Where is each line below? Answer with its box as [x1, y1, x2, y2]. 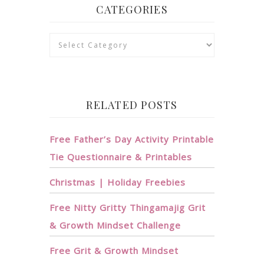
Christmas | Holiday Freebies [49, 176, 186, 188]
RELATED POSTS [86, 98, 178, 112]
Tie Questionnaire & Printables [49, 151, 192, 163]
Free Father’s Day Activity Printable [49, 133, 214, 145]
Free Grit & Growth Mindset [49, 245, 179, 256]
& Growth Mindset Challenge [49, 219, 181, 231]
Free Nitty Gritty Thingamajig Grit [49, 202, 206, 213]
